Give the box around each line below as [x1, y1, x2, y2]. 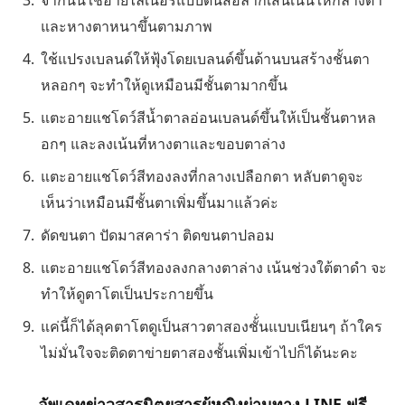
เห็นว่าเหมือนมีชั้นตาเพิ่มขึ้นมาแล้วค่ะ [41, 192, 278, 212]
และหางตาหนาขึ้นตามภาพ [41, 15, 212, 36]
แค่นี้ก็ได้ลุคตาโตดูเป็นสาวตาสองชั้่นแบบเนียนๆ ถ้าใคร [41, 316, 382, 336]
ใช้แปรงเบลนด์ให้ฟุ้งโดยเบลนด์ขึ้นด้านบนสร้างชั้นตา [41, 48, 370, 69]
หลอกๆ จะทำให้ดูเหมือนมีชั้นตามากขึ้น [41, 74, 287, 95]
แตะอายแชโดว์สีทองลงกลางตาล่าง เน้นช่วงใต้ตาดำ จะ [41, 257, 387, 278]
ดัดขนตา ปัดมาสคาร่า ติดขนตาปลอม [41, 224, 275, 245]
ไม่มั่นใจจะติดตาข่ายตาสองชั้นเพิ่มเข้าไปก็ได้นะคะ [41, 342, 358, 363]
